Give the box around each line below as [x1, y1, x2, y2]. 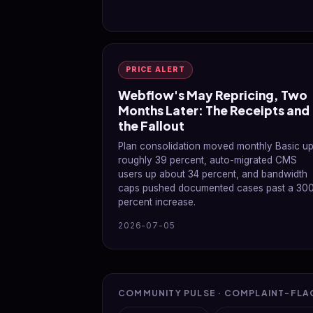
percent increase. [118, 196, 196, 208]
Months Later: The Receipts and [118, 103, 310, 118]
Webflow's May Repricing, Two [118, 87, 307, 103]
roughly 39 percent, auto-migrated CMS [118, 154, 297, 166]
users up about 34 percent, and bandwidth [118, 168, 307, 180]
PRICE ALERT [126, 65, 185, 74]
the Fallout [118, 118, 184, 133]
